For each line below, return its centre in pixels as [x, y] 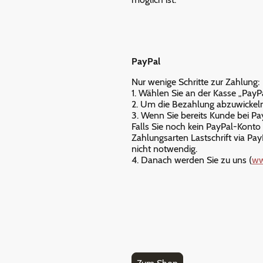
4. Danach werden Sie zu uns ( [192, 160]
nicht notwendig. [164, 149]
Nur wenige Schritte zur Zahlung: [195, 82]
